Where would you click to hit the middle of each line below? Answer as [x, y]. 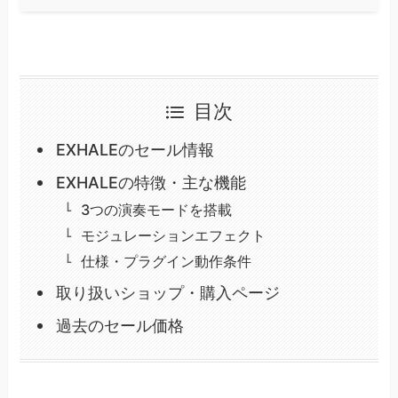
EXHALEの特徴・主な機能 [151, 183]
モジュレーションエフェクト [173, 236]
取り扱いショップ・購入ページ [167, 293]
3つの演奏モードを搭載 [156, 210]
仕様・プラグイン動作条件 [166, 262]
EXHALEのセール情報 [135, 150]
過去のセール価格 [119, 326]
